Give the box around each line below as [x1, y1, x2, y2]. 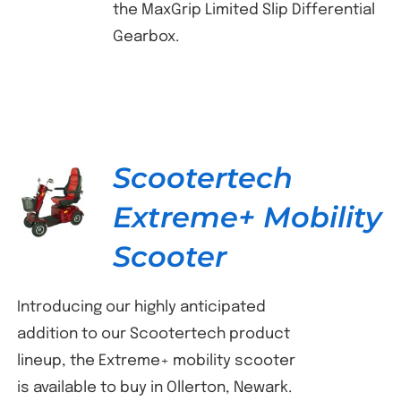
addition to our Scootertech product [16, 327, 290, 342]
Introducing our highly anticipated [16, 300, 266, 315]
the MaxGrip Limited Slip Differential [112, 3, 375, 18]
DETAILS [30, 200, 76, 211]
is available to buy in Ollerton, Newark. [16, 380, 292, 396]
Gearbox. [112, 30, 179, 45]
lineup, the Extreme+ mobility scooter [16, 354, 295, 369]
